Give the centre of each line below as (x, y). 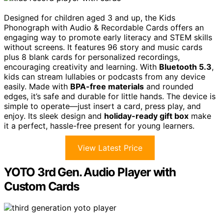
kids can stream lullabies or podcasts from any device (105, 76)
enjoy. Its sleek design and (54, 116)
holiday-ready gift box (146, 116)
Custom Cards (41, 186)
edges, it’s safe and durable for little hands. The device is (110, 96)
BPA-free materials (107, 86)
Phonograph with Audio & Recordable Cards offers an (104, 27)
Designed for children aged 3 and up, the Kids (90, 17)
